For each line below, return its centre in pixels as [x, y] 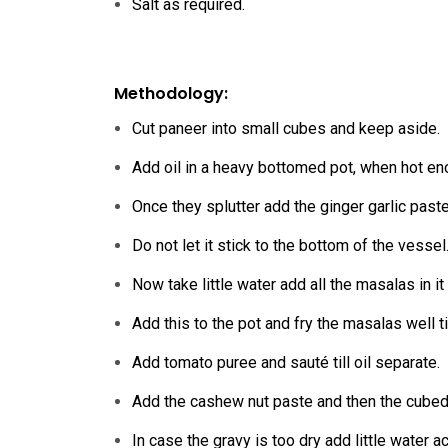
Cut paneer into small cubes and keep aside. [286, 128]
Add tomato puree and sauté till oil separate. [286, 362]
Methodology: [171, 93]
